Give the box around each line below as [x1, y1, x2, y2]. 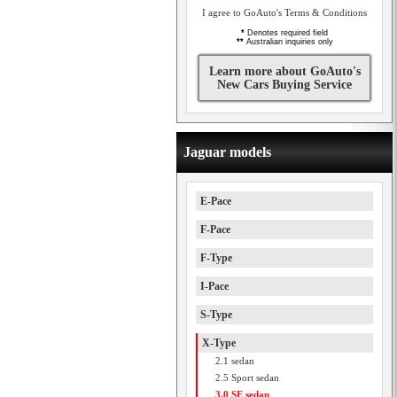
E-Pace [200, 195, 231, 207]
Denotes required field [245, 28, 328, 37]
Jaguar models [183, 144, 271, 160]
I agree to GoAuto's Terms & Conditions [202, 7, 367, 18]
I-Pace [200, 280, 229, 292]
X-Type [202, 337, 236, 349]
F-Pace [200, 223, 230, 236]
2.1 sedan [215, 355, 254, 366]
